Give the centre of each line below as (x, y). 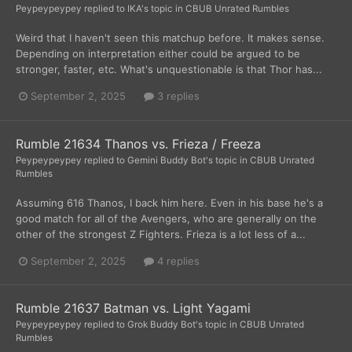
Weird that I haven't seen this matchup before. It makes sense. (170, 38)
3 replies (177, 96)
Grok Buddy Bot (161, 324)
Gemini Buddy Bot (167, 160)
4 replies (177, 260)
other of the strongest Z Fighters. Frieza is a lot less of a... (161, 234)
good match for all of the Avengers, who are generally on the (166, 218)
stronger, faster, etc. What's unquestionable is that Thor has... (169, 70)
